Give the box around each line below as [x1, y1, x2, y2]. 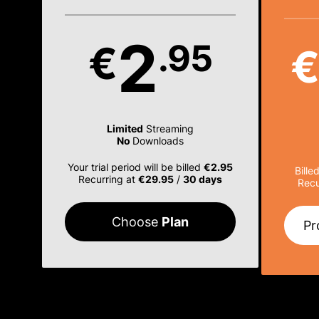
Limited [106, 122, 143, 135]
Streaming [142, 122, 194, 135]
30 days [182, 173, 222, 185]
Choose [111, 214, 162, 229]
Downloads [132, 135, 184, 147]
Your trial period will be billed [67, 161, 204, 173]
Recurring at [78, 173, 138, 185]
